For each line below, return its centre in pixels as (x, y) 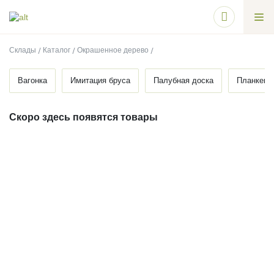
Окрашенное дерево (113, 50)
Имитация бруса (100, 80)
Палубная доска (183, 80)
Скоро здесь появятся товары (83, 117)
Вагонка (32, 80)
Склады (23, 50)
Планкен (252, 80)
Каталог (56, 50)
